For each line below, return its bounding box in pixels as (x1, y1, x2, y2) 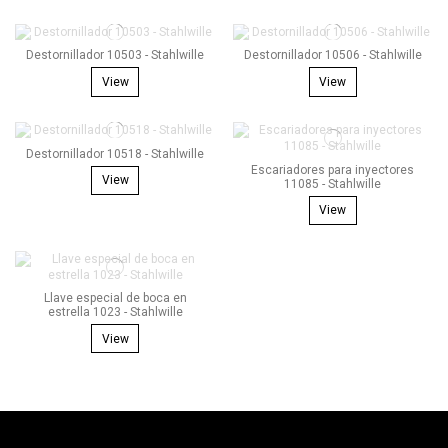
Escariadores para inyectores (251, 162, 415, 177)
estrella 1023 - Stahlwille (47, 305, 183, 320)
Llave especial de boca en (43, 291, 187, 306)
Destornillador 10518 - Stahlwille (26, 146, 205, 161)
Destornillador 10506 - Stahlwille (243, 48, 422, 63)
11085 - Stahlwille (284, 176, 382, 191)
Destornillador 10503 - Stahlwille (26, 48, 205, 63)
